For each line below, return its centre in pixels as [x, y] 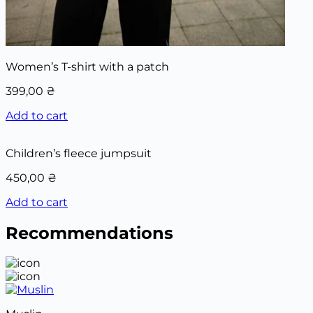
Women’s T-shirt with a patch [87, 66]
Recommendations [89, 233]
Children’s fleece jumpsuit [79, 153]
